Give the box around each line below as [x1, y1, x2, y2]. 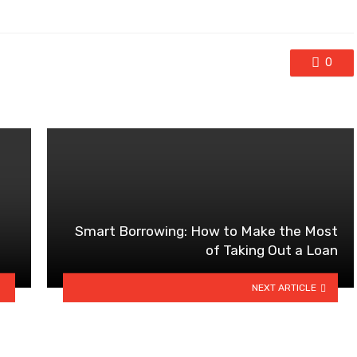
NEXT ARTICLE [252, 281, 317, 293]
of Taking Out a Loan [206, 242, 338, 259]
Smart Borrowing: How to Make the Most [75, 223, 338, 240]
